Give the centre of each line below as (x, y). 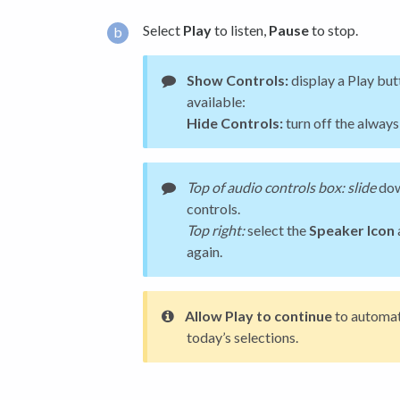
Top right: (216, 229)
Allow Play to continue (258, 315)
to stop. (333, 29)
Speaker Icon (352, 229)
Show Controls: (237, 79)
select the (277, 229)
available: (216, 101)
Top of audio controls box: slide (281, 187)
